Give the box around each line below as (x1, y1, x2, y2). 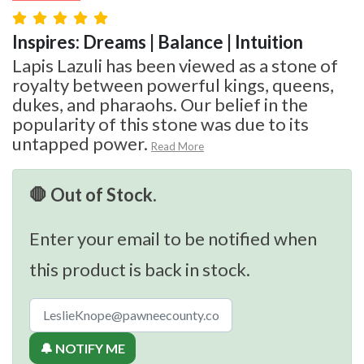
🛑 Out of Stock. (29, 183, 157, 206)
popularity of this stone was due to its (12, 112, 309, 135)
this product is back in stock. (29, 258, 250, 280)
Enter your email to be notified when (29, 227, 317, 249)
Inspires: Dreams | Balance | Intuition (12, 30, 303, 53)
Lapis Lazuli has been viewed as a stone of (12, 54, 338, 76)
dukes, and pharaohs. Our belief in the (12, 93, 308, 115)
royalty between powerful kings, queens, (12, 73, 334, 96)
